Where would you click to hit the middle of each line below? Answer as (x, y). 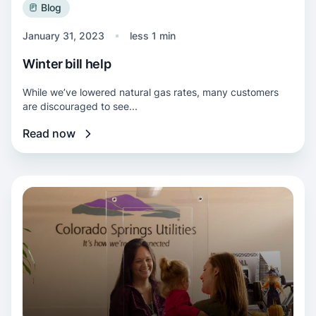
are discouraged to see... (80, 106)
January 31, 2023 (63, 36)
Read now (49, 133)
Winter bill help (67, 64)
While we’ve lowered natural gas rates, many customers (151, 92)
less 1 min (153, 36)
